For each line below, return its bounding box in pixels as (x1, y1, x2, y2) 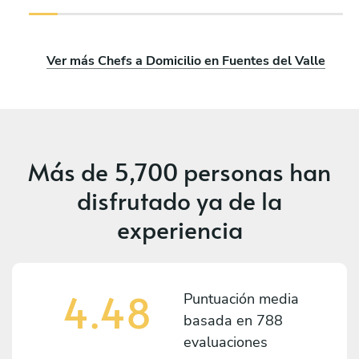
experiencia (116, 212, 243, 245)
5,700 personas (114, 154, 284, 188)
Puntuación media (184, 288, 299, 309)
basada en (184, 310, 256, 330)
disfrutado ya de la (77, 183, 282, 216)
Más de (28, 154, 114, 188)
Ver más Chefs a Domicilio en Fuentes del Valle (46, 51, 325, 70)
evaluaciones (184, 332, 268, 352)
